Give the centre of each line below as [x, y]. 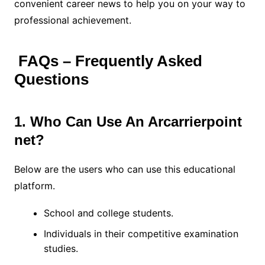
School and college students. [110, 213]
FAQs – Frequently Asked [108, 61]
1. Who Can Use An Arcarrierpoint [128, 121]
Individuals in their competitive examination [141, 233]
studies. [62, 248]
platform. [36, 185]
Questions [51, 79]
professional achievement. [74, 20]
